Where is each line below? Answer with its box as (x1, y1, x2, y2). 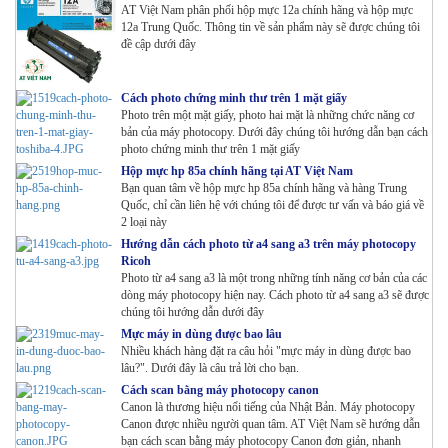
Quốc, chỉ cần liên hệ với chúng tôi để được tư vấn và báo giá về (121, 198, 424, 213)
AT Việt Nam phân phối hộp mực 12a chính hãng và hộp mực (121, 3, 413, 18)
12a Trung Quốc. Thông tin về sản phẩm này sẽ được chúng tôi (121, 20, 420, 35)
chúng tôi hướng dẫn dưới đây (121, 305, 264, 320)
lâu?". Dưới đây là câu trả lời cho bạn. (121, 361, 299, 376)
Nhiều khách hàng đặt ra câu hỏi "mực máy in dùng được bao (121, 344, 411, 359)
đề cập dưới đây (121, 37, 196, 52)
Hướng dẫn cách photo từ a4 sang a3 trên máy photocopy (121, 237, 416, 252)
